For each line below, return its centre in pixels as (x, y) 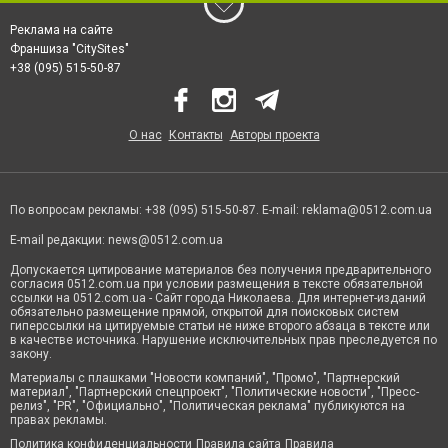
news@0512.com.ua (165, 240)
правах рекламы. (58, 420)
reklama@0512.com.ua (367, 210)
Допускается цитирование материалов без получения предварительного (220, 270)
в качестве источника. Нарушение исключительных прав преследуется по (223, 340)
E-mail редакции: (59, 240)
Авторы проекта (274, 135)
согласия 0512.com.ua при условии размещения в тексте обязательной (216, 284)
